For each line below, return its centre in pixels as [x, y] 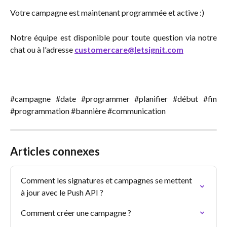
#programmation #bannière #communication [88, 110]
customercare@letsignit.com [129, 49]
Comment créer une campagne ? [76, 212]
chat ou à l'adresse [42, 49]
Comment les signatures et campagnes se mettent [107, 180]
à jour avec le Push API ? [62, 192]
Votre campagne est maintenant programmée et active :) [107, 12]
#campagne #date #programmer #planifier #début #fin [113, 98]
